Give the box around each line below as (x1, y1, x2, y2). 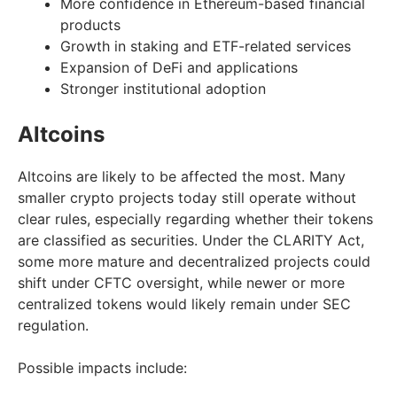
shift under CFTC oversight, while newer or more (18, 273, 345, 292)
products (60, 15, 121, 34)
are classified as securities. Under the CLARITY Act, (18, 230, 364, 249)
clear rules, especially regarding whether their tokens (18, 209, 373, 228)
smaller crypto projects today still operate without (18, 188, 356, 206)
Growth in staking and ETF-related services (60, 36, 351, 55)
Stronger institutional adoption (60, 79, 266, 97)
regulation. (18, 315, 89, 334)
